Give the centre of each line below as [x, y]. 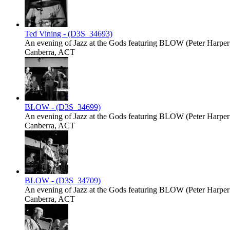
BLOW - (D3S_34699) [63, 107]
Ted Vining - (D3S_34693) [69, 34]
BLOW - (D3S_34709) [63, 181]
